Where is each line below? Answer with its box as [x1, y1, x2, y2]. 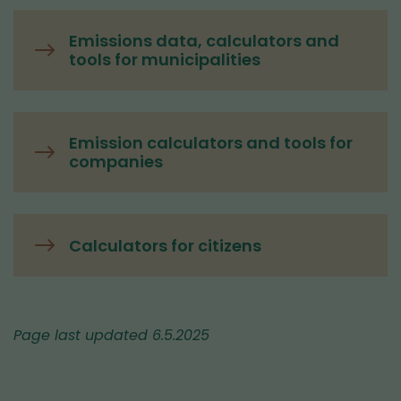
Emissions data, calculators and [69, 30, 339, 52]
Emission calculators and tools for [69, 132, 353, 154]
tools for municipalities [69, 48, 260, 71]
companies [69, 150, 163, 173]
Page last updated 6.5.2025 [13, 325, 209, 346]
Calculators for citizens [69, 234, 261, 257]
